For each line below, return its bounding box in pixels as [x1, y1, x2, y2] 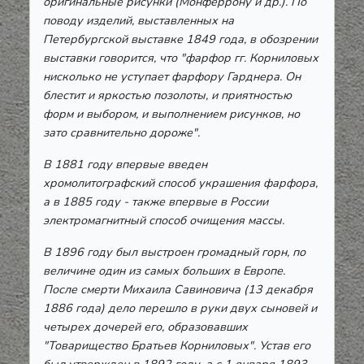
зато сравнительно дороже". [43, 124, 200, 141]
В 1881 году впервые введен [43, 156, 207, 173]
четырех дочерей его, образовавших [43, 318, 248, 336]
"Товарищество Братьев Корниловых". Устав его [43, 337, 310, 354]
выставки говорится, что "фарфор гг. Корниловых [43, 50, 318, 67]
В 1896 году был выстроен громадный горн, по [43, 244, 305, 261]
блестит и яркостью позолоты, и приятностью [43, 87, 292, 104]
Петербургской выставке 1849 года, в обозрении [43, 31, 318, 48]
